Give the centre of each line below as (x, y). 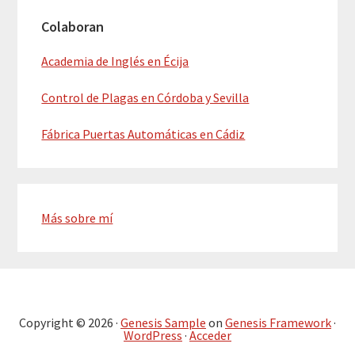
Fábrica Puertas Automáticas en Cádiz (143, 134)
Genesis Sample (163, 322)
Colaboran (73, 26)
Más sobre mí (77, 218)
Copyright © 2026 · (70, 322)
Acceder (210, 335)
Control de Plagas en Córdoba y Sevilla (145, 97)
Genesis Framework (278, 322)
